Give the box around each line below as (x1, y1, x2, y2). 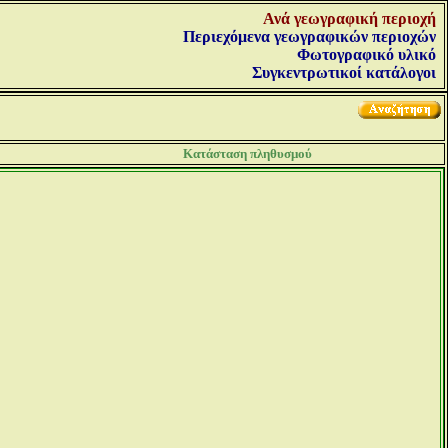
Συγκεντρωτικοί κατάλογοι (252, 64, 436, 81)
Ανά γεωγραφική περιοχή (263, 10, 436, 27)
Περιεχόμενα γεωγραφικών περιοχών (183, 28, 436, 45)
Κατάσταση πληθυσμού (183, 146, 312, 161)
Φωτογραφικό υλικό (297, 46, 436, 63)
